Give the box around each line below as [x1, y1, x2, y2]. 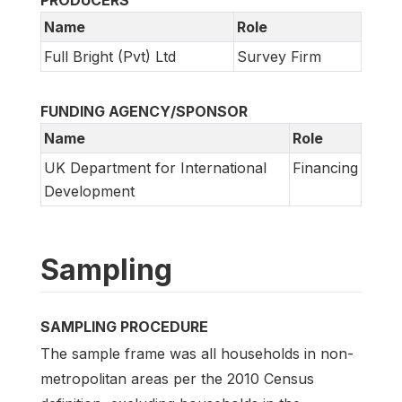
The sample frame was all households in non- [40, 345, 354, 363]
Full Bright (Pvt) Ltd [44, 48, 176, 66]
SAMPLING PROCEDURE [40, 318, 208, 336]
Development [44, 182, 135, 201]
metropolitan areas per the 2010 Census [40, 370, 314, 389]
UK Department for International [44, 159, 267, 178]
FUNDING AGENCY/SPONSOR [40, 102, 248, 121]
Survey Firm [237, 48, 321, 66]
